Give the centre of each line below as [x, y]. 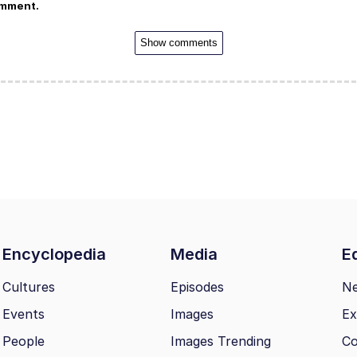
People [24, 341]
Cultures [29, 287]
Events [24, 314]
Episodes [197, 287]
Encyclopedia [56, 255]
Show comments [178, 42]
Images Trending [221, 341]
